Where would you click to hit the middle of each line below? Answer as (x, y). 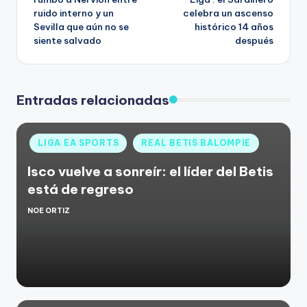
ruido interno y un (74, 13)
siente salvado (67, 41)
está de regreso (81, 189)
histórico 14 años (234, 27)
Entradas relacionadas (93, 100)
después (254, 41)
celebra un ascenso (228, 13)
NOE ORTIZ (49, 210)
